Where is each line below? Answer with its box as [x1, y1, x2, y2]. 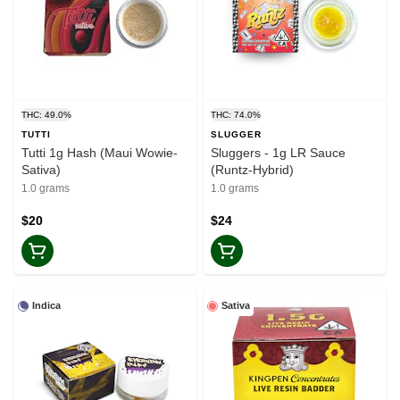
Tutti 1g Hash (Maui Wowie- [21, 146, 178, 161]
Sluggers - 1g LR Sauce [211, 146, 346, 161]
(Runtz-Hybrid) [211, 162, 294, 178]
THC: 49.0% [21, 110, 71, 121]
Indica [32, 300, 61, 312]
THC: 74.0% [211, 110, 261, 121]
